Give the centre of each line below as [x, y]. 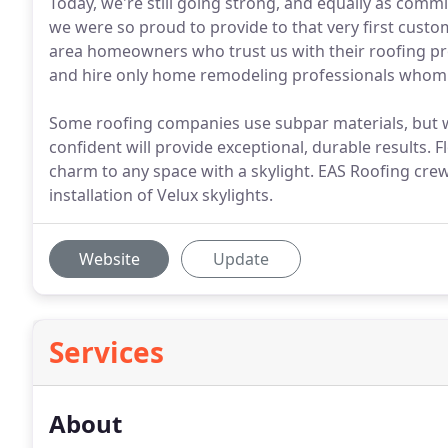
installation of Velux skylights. [161, 195]
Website [109, 259]
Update [241, 259]
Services [106, 352]
